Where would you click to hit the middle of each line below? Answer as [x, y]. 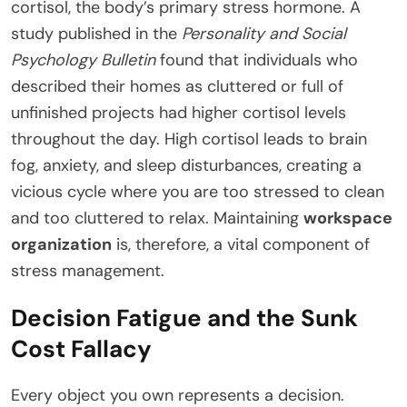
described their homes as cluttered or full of [177, 86]
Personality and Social [264, 33]
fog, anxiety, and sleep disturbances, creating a [186, 165]
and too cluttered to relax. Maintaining [157, 218]
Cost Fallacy [81, 348]
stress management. [88, 270]
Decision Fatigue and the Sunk [184, 318]
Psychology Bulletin [83, 60]
